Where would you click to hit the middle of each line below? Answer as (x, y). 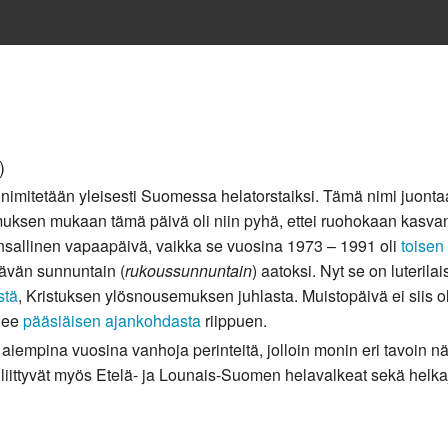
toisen (422, 246)
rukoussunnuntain (188, 271)
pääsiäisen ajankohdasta (112, 321)
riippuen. (234, 321)
